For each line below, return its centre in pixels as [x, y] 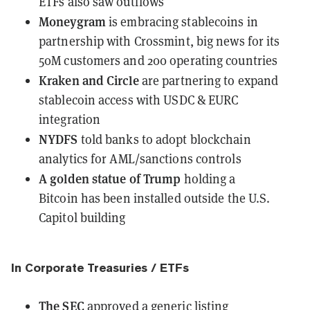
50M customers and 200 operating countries [158, 60]
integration [70, 119]
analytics [63, 158]
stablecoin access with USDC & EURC [139, 100]
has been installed [131, 198]
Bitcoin [60, 198]
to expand [250, 80]
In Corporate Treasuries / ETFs [100, 267]
